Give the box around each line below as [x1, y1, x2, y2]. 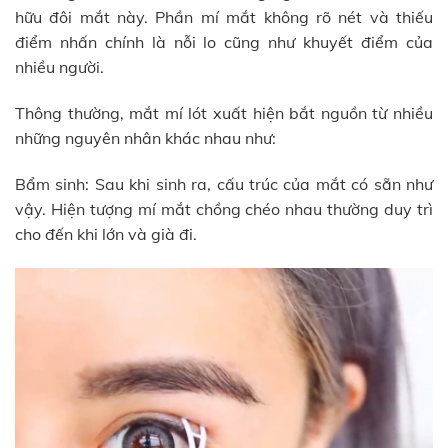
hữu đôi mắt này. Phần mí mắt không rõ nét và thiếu [15, 7, 433, 28]
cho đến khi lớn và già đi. [15, 223, 197, 244]
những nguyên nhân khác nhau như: [15, 128, 276, 149]
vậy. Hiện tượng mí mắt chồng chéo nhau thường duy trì [15, 198, 433, 219]
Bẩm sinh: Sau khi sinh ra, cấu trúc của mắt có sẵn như [15, 173, 433, 194]
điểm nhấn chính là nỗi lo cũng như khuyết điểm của [15, 32, 433, 53]
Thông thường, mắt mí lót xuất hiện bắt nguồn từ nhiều [15, 103, 433, 124]
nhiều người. [15, 57, 104, 78]
